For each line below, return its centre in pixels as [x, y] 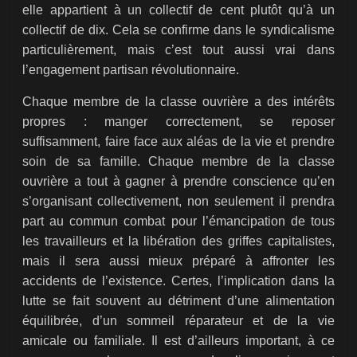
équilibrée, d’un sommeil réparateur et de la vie [178, 321]
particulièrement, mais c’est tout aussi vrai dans [178, 50]
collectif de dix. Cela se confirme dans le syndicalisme [178, 30]
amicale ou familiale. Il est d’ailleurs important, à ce [178, 341]
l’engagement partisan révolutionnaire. [131, 70]
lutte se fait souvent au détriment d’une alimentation [178, 301]
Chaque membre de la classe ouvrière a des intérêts [178, 102]
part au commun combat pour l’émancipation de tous [178, 222]
